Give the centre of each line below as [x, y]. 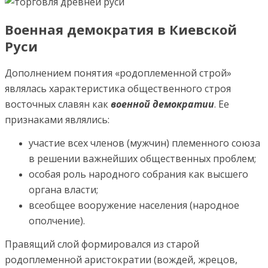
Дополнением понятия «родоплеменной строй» [118, 73]
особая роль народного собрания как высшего [138, 174]
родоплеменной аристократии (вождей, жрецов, [121, 259]
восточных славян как [58, 104]
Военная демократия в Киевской [121, 29]
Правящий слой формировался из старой [102, 244]
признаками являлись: [57, 119]
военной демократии [162, 104]
